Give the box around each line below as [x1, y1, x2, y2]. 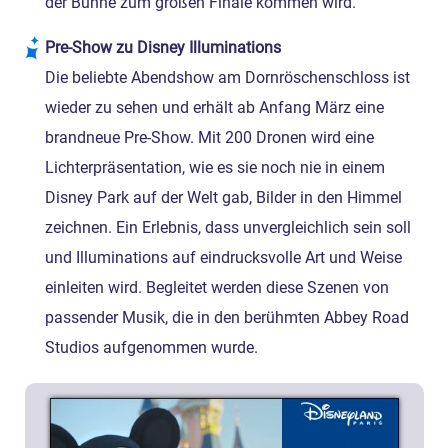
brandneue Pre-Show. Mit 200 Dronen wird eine [45, 128, 375, 147]
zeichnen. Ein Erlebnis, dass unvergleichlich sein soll [45, 218, 412, 237]
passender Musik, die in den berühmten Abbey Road [45, 308, 410, 327]
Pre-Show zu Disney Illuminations [45, 38, 282, 57]
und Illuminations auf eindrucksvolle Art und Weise [45, 248, 403, 267]
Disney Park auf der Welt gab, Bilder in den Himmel [45, 188, 403, 207]
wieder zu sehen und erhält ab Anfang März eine [45, 98, 385, 117]
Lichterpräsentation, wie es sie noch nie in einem [45, 158, 386, 177]
